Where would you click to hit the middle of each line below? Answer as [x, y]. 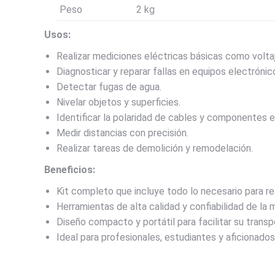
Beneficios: [70, 170]
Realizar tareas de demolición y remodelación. [155, 149]
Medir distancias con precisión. [122, 133]
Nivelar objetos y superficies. [118, 103]
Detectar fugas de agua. [109, 87]
